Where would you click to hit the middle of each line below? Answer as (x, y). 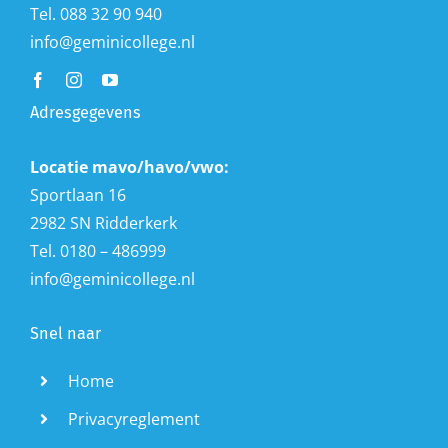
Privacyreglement (134, 418)
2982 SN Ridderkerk (103, 222)
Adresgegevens (85, 112)
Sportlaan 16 (77, 194)
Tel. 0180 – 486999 (97, 250)
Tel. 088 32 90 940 (95, 13)
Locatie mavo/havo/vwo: (129, 166)
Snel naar (65, 333)
